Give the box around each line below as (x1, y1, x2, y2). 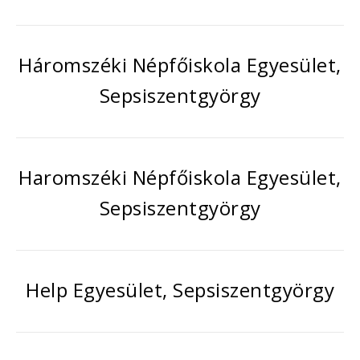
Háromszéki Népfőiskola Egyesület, (18, 51, 342, 78)
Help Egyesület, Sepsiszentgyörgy (26, 276, 334, 303)
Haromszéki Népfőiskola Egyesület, (18, 164, 342, 190)
